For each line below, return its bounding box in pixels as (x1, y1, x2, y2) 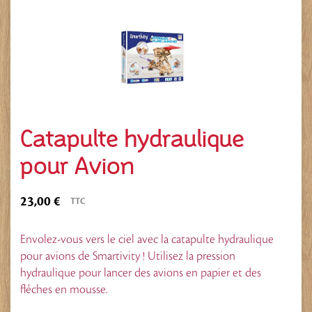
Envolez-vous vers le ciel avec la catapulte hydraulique (20, 233, 274, 247)
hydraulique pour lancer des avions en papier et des (20, 267, 261, 280)
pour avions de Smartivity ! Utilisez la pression (20, 250, 235, 263)
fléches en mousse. (20, 283, 108, 297)
